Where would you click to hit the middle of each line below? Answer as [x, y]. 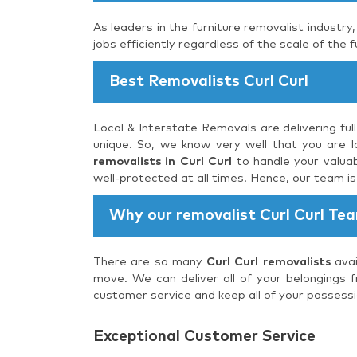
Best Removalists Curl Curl [209, 81]
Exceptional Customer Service [204, 336]
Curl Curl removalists [269, 262]
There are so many [150, 262]
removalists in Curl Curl [163, 161]
